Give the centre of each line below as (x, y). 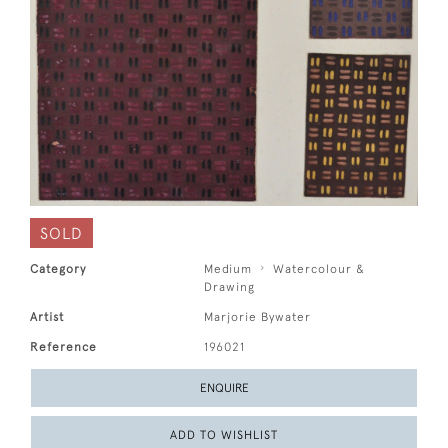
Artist (47, 316)
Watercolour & (319, 268)
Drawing (230, 286)
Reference (63, 346)
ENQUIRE (224, 387)
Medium (228, 268)
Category (58, 268)
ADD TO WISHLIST (224, 434)
